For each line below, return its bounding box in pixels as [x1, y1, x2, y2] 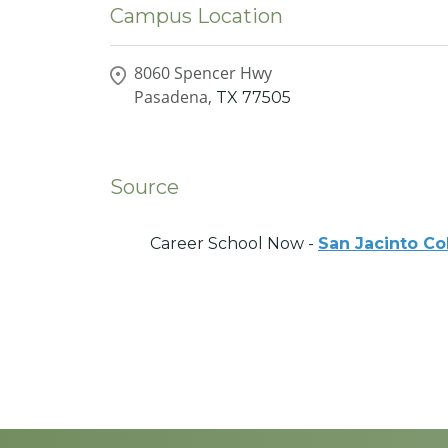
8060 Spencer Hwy [134, 61, 272, 84]
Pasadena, [134, 85, 212, 108]
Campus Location [110, 4, 283, 28]
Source [110, 174, 179, 199]
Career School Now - [150, 233, 318, 253]
